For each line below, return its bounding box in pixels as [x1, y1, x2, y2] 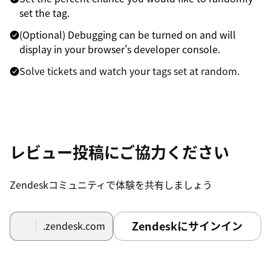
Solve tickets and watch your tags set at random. [19, 63, 240, 78]
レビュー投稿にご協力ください [10, 140, 229, 163]
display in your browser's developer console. [19, 41, 220, 56]
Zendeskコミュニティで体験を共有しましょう [10, 177, 212, 192]
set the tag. [19, 5, 70, 20]
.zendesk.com [42, 218, 105, 233]
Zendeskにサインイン [131, 217, 243, 234]
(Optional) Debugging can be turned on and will [19, 27, 236, 42]
